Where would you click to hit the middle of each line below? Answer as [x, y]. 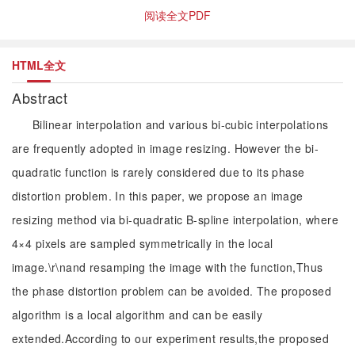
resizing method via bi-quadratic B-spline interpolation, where [176, 219]
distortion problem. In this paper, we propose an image [158, 196]
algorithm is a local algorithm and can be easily [137, 315]
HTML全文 [39, 65]
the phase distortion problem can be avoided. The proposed [172, 291]
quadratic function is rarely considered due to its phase [158, 172]
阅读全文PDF [177, 15]
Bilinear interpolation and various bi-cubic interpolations [181, 124]
